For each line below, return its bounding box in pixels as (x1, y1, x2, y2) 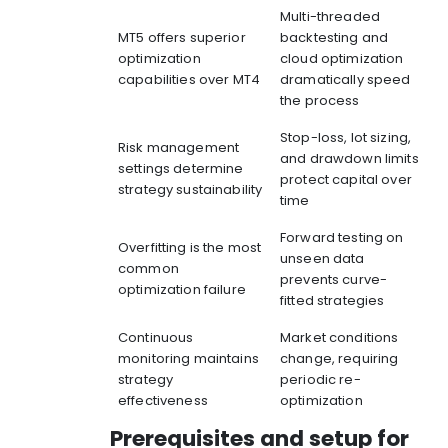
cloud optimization (280, 48, 404, 68)
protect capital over (280, 169, 412, 189)
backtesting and (280, 27, 389, 47)
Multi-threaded (280, 6, 380, 26)
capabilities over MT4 (118, 69, 260, 89)
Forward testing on (280, 227, 404, 247)
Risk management (118, 137, 240, 157)
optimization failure (118, 279, 246, 299)
